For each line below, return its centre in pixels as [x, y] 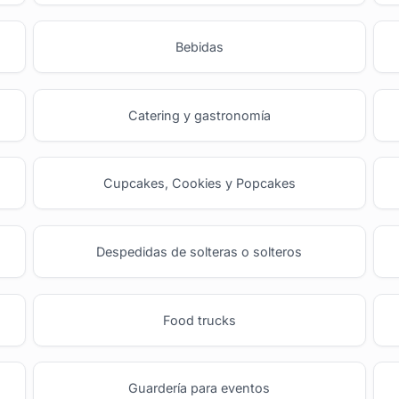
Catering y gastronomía [199, 115]
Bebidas [199, 47]
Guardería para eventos [199, 388]
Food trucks [199, 320]
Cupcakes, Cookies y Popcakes [199, 183]
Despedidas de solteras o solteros [199, 251]
